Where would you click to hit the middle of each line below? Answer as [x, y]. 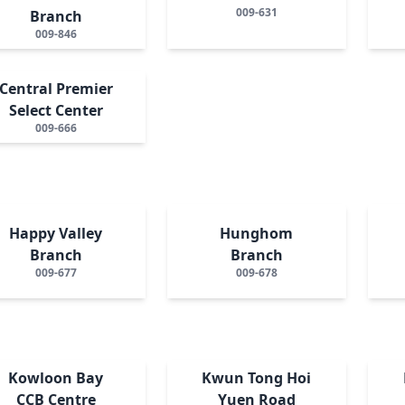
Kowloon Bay [56, 377]
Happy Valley [56, 233]
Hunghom [257, 233]
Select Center [56, 110]
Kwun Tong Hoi [257, 377]
